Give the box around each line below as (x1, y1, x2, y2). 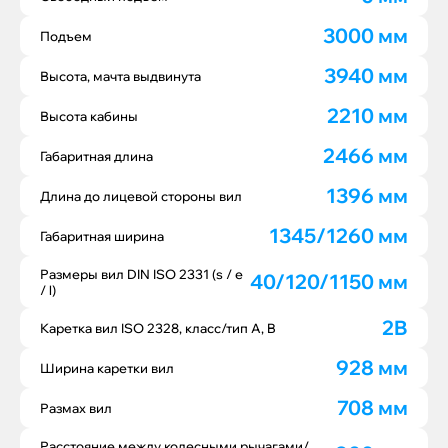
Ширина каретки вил (40, 360, 174, 376)
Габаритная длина (40, 148, 153, 164)
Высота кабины (40, 108, 138, 124)
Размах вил (40, 400, 112, 416)
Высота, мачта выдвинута (40, 68, 201, 84)
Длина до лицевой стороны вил (40, 188, 242, 204)
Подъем (40, 28, 92, 44)
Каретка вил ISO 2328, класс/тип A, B (40, 320, 276, 336)
